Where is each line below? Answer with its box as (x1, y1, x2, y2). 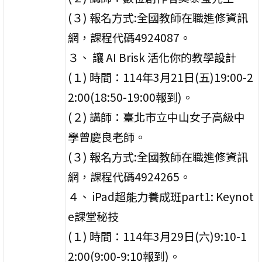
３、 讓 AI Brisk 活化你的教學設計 (68, 49, 237, 65)
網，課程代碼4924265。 (68, 168, 191, 185)
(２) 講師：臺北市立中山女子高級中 (68, 108, 246, 125)
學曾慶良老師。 (68, 128, 146, 145)
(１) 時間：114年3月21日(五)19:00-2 (68, 68, 254, 85)
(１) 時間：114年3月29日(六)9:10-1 (68, 227, 247, 244)
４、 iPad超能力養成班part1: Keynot (68, 188, 254, 205)
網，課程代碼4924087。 (68, 29, 191, 46)
